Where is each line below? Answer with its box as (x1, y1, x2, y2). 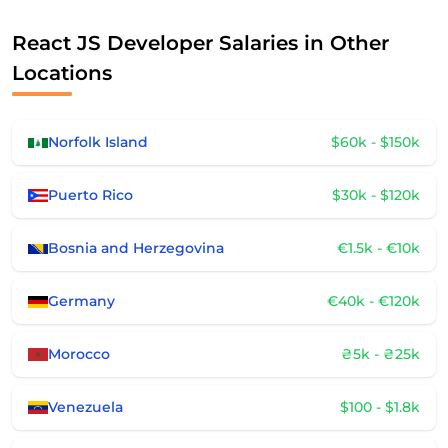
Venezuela (48, 398, 123, 416)
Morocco (48, 345, 110, 363)
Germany (48, 292, 115, 310)
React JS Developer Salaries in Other (12, 31, 389, 55)
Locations (12, 61, 112, 85)
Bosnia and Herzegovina (48, 239, 224, 257)
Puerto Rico (48, 186, 133, 204)
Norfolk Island (48, 133, 148, 151)
